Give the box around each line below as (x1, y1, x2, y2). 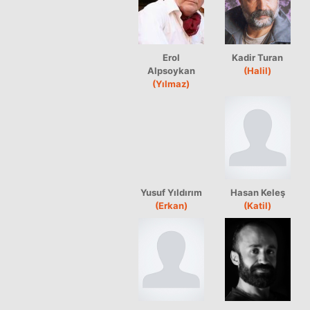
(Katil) (244, 199, 272, 211)
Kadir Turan (232, 51, 284, 63)
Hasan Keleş (230, 186, 285, 198)
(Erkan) (155, 199, 188, 211)
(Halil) (244, 64, 272, 76)
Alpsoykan (147, 64, 195, 76)
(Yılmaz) (152, 77, 190, 89)
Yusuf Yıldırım (140, 186, 202, 198)
